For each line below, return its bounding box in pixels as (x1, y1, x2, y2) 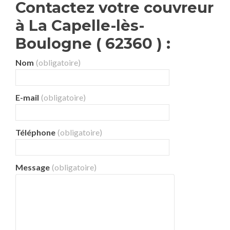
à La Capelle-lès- (15, 16, 144, 34)
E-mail (15, 92, 39, 102)
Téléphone (15, 127, 55, 137)
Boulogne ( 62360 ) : (15, 34, 170, 52)
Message (15, 162, 50, 172)
